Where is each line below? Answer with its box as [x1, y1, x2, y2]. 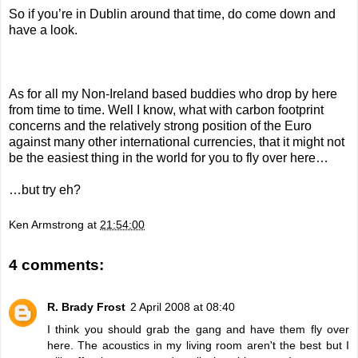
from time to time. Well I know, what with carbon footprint [9, 103, 324, 117]
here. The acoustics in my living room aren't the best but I [47, 338, 349, 352]
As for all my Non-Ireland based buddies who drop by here [9, 87, 337, 101]
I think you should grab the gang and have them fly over [47, 322, 349, 336]
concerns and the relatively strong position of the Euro [9, 119, 312, 133]
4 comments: [9, 257, 104, 274]
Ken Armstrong [9, 217, 84, 231]
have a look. [9, 23, 78, 38]
